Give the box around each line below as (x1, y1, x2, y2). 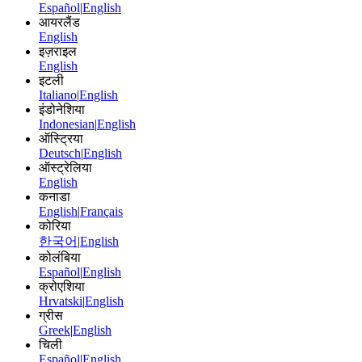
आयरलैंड (39, 15, 80, 29)
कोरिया (39, 218, 71, 233)
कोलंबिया (39, 250, 81, 264)
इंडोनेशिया (39, 102, 85, 116)
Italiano (39, 87, 77, 102)
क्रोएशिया (39, 279, 85, 293)
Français (80, 204, 123, 218)
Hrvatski (39, 293, 82, 308)
